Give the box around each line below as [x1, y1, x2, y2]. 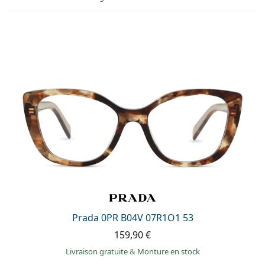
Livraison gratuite [65, 246, 130, 257]
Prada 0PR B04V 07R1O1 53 [72, 211, 193, 225]
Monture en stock [137, 246, 200, 257]
